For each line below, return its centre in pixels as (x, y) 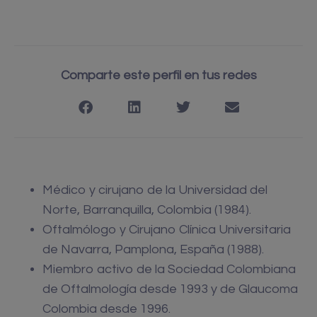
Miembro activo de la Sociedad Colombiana (169, 270)
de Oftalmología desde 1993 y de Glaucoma (170, 289)
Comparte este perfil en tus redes (158, 76)
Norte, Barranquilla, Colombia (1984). (147, 210)
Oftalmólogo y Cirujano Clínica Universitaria (167, 230)
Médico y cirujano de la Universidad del (155, 190)
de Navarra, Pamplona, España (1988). (153, 250)
